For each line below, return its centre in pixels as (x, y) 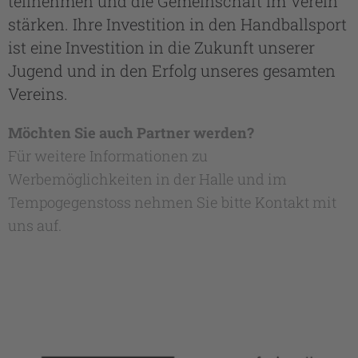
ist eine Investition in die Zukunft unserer (161, 47)
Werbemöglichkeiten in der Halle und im (147, 179)
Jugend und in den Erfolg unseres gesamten (172, 70)
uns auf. (36, 225)
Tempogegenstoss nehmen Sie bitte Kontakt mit (172, 202)
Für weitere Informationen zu (108, 155)
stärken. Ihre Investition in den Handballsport (177, 24)
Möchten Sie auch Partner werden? (131, 132)
